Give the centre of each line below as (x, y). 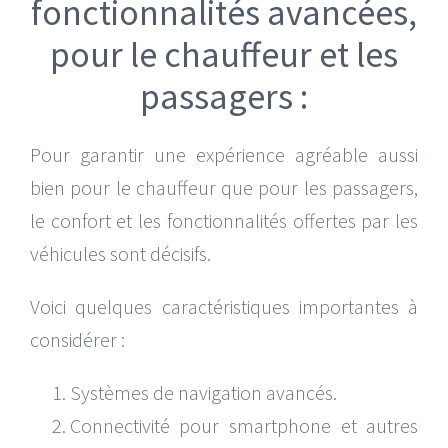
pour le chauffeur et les (224, 54)
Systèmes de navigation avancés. (203, 392)
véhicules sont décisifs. (120, 253)
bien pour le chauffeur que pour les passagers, (224, 187)
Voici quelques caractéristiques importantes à (224, 306)
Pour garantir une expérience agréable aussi (224, 154)
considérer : (77, 339)
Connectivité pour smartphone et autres (244, 425)
